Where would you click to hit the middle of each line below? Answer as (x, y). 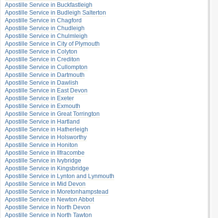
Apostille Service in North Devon (48, 207)
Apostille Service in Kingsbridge (47, 168)
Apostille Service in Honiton (41, 145)
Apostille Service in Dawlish (42, 83)
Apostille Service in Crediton (42, 59)
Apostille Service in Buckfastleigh (49, 5)
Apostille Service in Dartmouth (45, 75)
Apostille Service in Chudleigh (45, 28)
